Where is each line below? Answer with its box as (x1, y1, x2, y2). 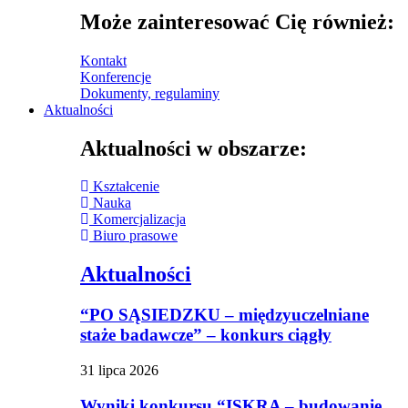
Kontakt (80, 52, 127, 68)
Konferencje (80, 68, 151, 85)
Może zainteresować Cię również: (80, 9, 394, 34)
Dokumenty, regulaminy (80, 85, 219, 101)
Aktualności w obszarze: (80, 136, 307, 160)
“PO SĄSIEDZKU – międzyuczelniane (80, 305, 369, 325)
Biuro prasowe (93, 228, 178, 244)
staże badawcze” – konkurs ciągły (80, 325, 331, 345)
